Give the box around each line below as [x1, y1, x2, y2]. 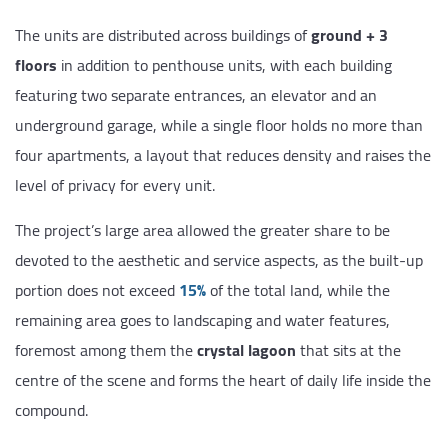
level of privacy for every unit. [15, 169, 215, 200]
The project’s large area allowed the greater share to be [15, 214, 390, 245]
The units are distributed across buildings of [15, 19, 311, 50]
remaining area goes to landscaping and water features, [15, 304, 390, 335]
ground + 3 [311, 19, 388, 50]
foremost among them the [15, 334, 197, 365]
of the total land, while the [206, 274, 390, 305]
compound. [15, 394, 88, 425]
